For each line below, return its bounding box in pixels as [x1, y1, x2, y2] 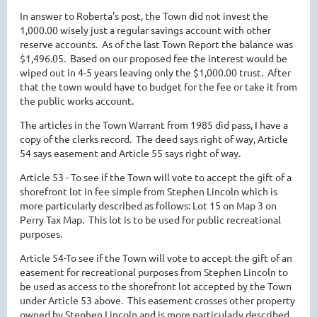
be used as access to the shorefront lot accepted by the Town [20, 279, 292, 292]
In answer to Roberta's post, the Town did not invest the [20, 9, 268, 22]
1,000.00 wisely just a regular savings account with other [20, 23, 271, 36]
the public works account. [20, 94, 134, 107]
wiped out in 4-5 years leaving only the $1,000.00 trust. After [20, 66, 291, 79]
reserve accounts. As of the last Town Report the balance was [20, 38, 293, 50]
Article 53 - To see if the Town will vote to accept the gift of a [20, 171, 292, 183]
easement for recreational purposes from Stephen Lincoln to [20, 265, 288, 278]
